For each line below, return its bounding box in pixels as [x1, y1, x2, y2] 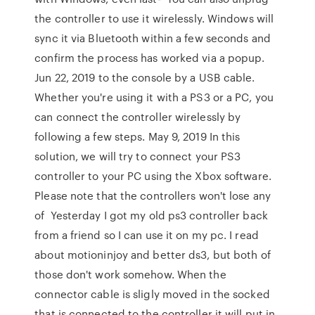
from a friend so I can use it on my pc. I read [34, 227, 259, 243]
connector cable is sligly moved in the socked [34, 286, 270, 302]
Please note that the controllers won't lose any [34, 188, 271, 203]
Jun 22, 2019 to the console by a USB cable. [34, 70, 255, 85]
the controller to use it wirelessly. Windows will [34, 11, 274, 26]
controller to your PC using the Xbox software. [34, 168, 271, 184]
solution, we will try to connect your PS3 [34, 148, 241, 164]
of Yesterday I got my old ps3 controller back [34, 207, 268, 223]
